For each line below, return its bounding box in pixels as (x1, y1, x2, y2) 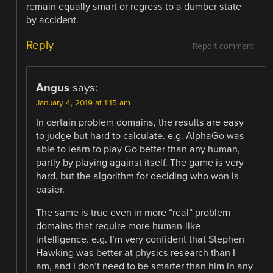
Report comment (192, 41, 253, 52)
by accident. (26, 14, 79, 27)
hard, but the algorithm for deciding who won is (36, 170, 239, 183)
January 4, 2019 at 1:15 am (36, 98, 131, 108)
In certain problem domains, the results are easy (36, 116, 244, 129)
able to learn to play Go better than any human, (36, 143, 241, 156)
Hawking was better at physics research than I (36, 247, 236, 260)
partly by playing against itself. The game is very (36, 157, 244, 169)
